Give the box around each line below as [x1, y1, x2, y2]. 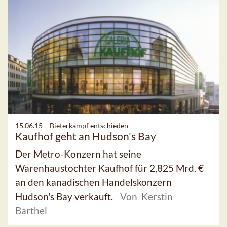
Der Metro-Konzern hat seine [15, 147, 141, 160]
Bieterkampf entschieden [50, 121, 128, 130]
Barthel [15, 204, 47, 216]
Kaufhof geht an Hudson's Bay [15, 129, 156, 142]
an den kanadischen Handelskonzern [15, 176, 172, 188]
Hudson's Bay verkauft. [15, 190, 115, 202]
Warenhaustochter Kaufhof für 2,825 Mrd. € [15, 162, 204, 174]
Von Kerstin [120, 190, 173, 202]
